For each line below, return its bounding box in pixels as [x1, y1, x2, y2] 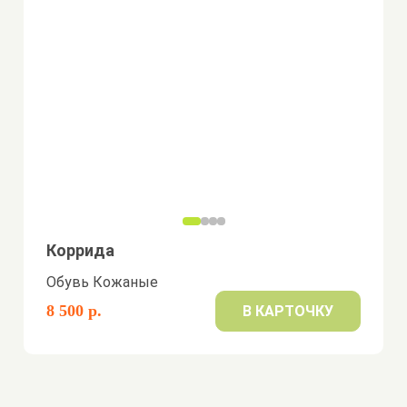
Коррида [46, 241, 115, 260]
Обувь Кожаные [46, 273, 159, 291]
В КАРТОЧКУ [242, 303, 333, 320]
